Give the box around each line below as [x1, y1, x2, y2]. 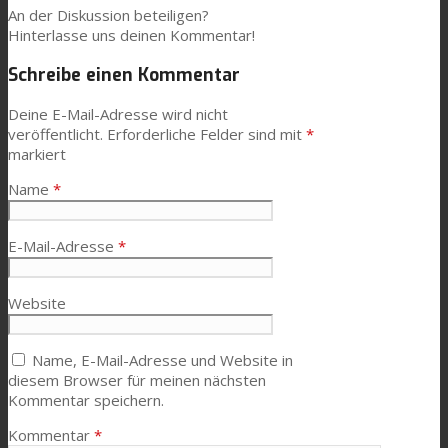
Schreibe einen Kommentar [8, 62, 240, 87]
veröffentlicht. [8, 124, 103, 145]
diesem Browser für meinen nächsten [8, 370, 266, 391]
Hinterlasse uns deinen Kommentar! [8, 25, 255, 45]
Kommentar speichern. [8, 390, 164, 411]
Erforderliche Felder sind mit [107, 124, 306, 145]
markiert [8, 144, 66, 165]
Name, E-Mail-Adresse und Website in [32, 350, 293, 371]
